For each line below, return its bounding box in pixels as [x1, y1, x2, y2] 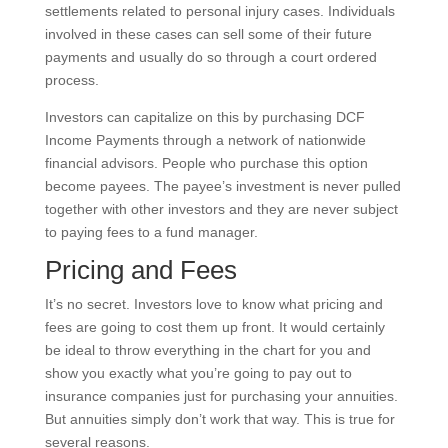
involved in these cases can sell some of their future [44, 25, 372, 42]
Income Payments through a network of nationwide [44, 131, 366, 148]
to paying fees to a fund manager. [44, 223, 258, 240]
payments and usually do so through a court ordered [44, 48, 377, 65]
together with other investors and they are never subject [44, 200, 398, 217]
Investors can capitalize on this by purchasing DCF [44, 108, 365, 125]
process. [44, 71, 99, 88]
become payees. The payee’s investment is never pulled [44, 177, 401, 194]
